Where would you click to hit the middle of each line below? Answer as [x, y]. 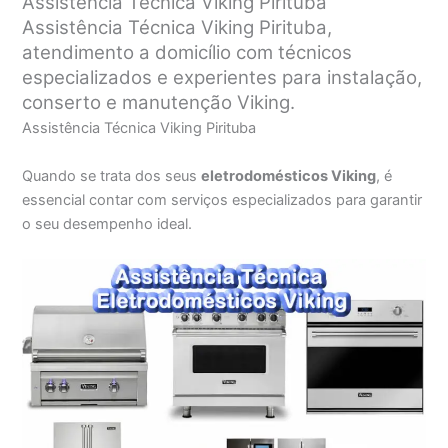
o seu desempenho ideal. [107, 223]
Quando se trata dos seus [112, 175]
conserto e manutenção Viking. [159, 103]
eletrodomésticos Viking [289, 175]
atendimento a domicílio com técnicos [187, 53]
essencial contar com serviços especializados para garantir [222, 199]
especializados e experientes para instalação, [222, 78]
